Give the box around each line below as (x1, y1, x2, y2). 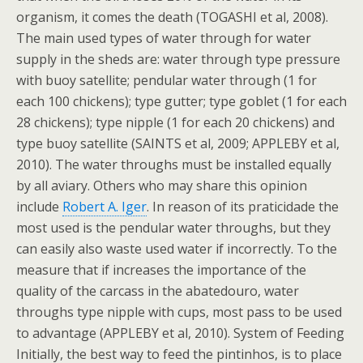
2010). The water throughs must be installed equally (16, 156, 331, 173)
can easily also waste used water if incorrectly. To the (16, 240, 337, 258)
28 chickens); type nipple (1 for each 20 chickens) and (16, 113, 335, 131)
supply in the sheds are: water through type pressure (16, 50, 340, 68)
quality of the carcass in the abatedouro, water (16, 282, 299, 300)
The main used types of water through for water (16, 29, 311, 47)
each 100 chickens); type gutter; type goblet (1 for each (16, 92, 347, 110)
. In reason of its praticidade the (147, 198, 339, 216)
